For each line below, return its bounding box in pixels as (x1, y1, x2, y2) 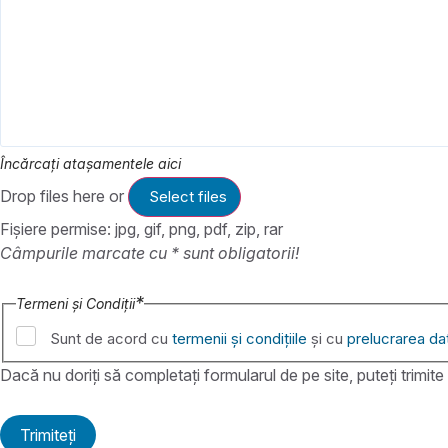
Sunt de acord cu (50, 329, 172, 349)
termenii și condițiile (172, 329, 307, 349)
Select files (149, 186, 227, 206)
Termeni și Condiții (16, 294, 135, 312)
